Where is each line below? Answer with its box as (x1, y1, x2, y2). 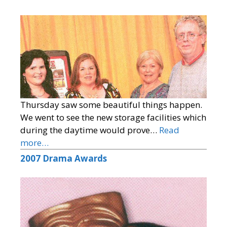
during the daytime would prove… (20, 124, 159, 136)
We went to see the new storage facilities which (20, 111, 206, 123)
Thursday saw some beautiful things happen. (20, 98, 202, 110)
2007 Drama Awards (20, 152, 107, 164)
